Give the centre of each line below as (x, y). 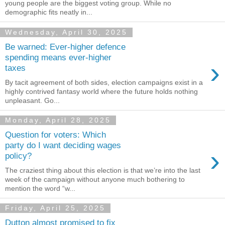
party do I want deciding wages (63, 145)
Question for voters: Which (55, 135)
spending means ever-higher (58, 57)
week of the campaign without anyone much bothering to (95, 179)
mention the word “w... (40, 188)
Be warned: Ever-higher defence (65, 46)
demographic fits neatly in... (49, 12)
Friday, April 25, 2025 (55, 208)
